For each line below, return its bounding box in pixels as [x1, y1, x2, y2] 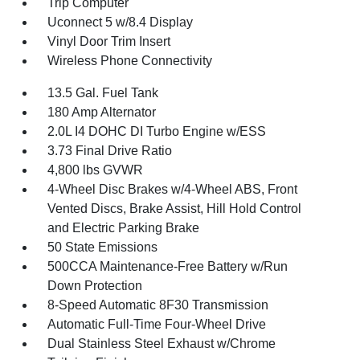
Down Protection [47, 279, 143, 292]
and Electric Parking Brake [47, 221, 200, 235]
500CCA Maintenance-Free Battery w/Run [47, 260, 288, 273]
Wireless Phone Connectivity [47, 54, 213, 67]
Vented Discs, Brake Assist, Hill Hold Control [47, 202, 302, 215]
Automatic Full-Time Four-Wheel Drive [47, 317, 267, 331]
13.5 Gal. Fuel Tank [47, 86, 159, 100]
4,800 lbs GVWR [47, 163, 144, 177]
